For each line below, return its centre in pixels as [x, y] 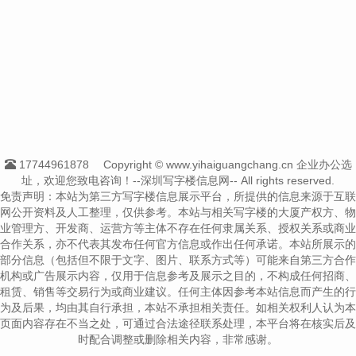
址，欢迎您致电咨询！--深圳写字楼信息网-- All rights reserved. [178, 180]
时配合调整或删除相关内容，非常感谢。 [178, 339]
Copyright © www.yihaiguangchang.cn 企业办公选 [227, 164]
